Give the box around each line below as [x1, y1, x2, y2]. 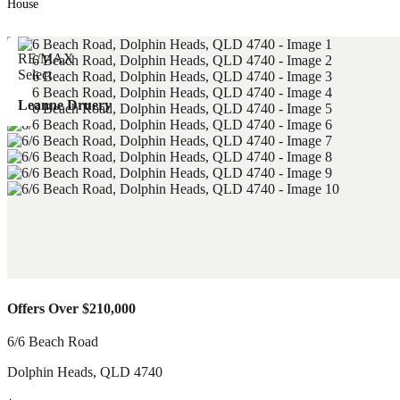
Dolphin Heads [7, 364, 93, 379]
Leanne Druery [18, 97, 112, 112]
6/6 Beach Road [7, 334, 98, 349]
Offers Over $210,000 [7, 301, 136, 316]
